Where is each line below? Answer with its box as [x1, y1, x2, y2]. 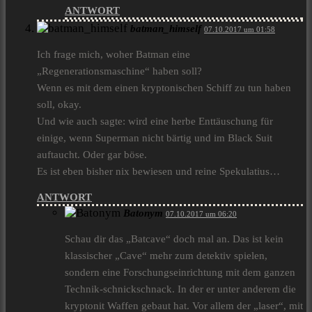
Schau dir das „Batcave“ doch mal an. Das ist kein [65, 233, 283, 245]
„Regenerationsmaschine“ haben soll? [37, 65, 202, 77]
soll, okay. [37, 99, 81, 111]
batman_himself [130, 23, 201, 35]
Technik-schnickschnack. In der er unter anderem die [65, 283, 296, 295]
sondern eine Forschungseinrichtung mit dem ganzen [65, 267, 295, 279]
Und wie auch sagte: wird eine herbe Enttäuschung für [37, 116, 273, 127]
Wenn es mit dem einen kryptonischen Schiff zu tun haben [37, 82, 291, 94]
